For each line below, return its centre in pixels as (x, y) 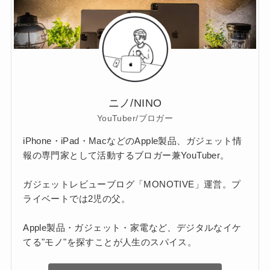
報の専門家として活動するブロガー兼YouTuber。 (126, 155)
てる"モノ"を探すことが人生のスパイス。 (110, 242)
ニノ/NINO (135, 103)
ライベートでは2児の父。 (77, 199)
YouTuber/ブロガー (135, 118)
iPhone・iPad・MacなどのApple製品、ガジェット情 (133, 141)
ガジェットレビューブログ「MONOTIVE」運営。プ (132, 184)
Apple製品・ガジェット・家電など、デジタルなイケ (132, 228)
